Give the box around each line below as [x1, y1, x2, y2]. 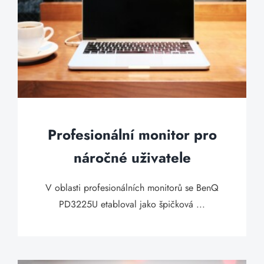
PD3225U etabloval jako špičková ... [59, 197, 205, 211]
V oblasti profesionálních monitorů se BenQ [45, 181, 219, 194]
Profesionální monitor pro [47, 124, 217, 145]
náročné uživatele [73, 147, 191, 168]
